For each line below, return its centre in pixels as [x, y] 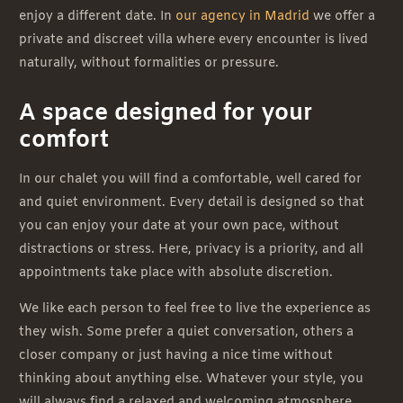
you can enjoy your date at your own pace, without [179, 227]
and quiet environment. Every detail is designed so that [192, 203]
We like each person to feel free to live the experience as [195, 309]
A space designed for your [166, 114]
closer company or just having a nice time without [176, 356]
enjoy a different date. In [97, 17]
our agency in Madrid [242, 17]
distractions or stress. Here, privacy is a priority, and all [191, 250]
